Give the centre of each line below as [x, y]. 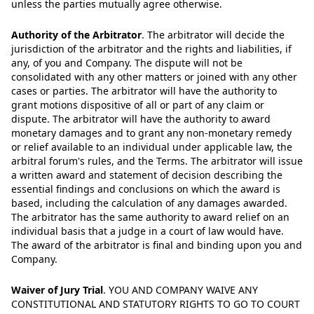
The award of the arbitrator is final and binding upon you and [157, 245]
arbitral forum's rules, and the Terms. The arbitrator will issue [157, 161]
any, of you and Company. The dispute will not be [127, 63]
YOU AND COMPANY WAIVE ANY [182, 290]
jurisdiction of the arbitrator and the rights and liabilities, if [151, 49]
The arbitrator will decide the [214, 35]
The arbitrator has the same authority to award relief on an [150, 217]
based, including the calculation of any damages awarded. [149, 203]
